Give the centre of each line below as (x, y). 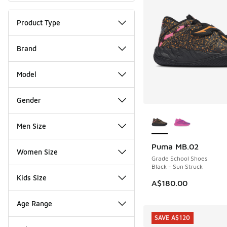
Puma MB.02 (175, 146)
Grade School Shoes (179, 158)
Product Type (39, 22)
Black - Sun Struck (177, 166)
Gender (29, 100)
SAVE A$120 (172, 217)
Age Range (34, 203)
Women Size (37, 152)
